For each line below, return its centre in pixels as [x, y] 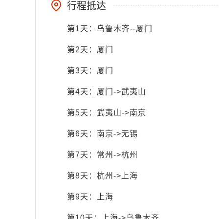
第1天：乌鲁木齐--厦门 [110, 29]
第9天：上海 [90, 197]
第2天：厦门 [90, 50]
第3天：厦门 [90, 71]
